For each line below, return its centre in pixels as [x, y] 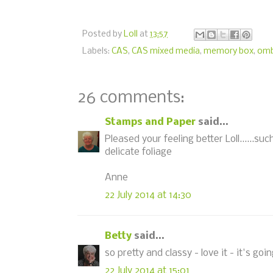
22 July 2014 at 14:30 [148, 195]
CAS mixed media [166, 51]
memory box [229, 51]
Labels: [97, 51]
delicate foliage [138, 152]
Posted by [103, 35]
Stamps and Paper [150, 122]
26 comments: [131, 97]
